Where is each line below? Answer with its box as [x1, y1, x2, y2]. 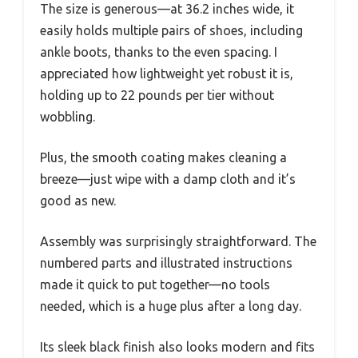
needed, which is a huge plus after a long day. [40, 298, 301, 313]
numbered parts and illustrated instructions [40, 255, 292, 270]
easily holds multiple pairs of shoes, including [40, 22, 303, 38]
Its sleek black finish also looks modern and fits [40, 339, 315, 354]
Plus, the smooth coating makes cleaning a [40, 149, 287, 165]
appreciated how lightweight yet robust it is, [40, 66, 293, 81]
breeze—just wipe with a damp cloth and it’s [40, 171, 296, 186]
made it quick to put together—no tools [40, 276, 270, 292]
